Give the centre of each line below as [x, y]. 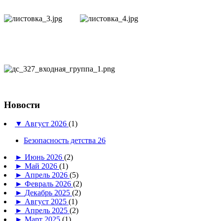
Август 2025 [47, 202]
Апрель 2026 [47, 175]
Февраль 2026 [49, 184]
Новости [22, 105]
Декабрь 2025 [48, 193]
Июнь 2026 [44, 157]
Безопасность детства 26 [65, 141]
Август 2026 [47, 124]
